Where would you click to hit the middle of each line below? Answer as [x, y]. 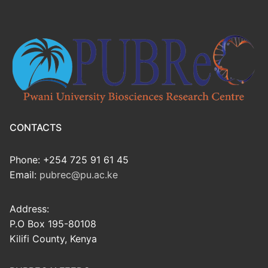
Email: [25, 175]
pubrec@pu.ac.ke [79, 175]
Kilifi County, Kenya [53, 239]
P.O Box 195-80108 [53, 224]
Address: [29, 209]
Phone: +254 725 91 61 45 [69, 160]
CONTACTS [36, 128]
